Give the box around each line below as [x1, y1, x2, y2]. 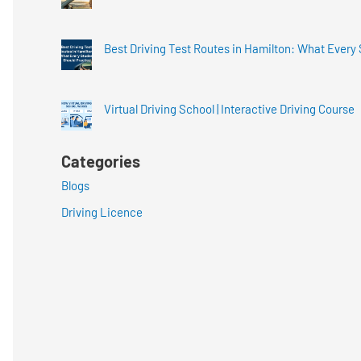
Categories [61, 151, 140, 171]
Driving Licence [61, 204, 143, 219]
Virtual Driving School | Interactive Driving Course [104, 101, 355, 116]
